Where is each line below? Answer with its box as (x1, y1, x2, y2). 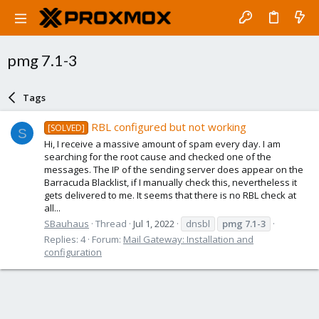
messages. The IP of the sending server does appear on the (44, 162, 303, 176)
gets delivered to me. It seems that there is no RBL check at (44, 188, 296, 202)
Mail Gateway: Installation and (123, 232, 253, 246)
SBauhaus (44, 216, 89, 230)
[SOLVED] (48, 122, 85, 135)
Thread (95, 216, 127, 230)
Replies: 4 (44, 232, 85, 246)
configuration (44, 245, 102, 258)
